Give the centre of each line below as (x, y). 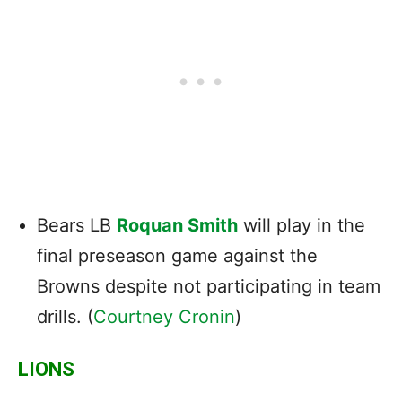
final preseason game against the (177, 255)
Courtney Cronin (164, 316)
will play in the (301, 225)
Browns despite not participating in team (209, 286)
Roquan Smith (177, 225)
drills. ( (65, 316)
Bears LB (77, 225)
